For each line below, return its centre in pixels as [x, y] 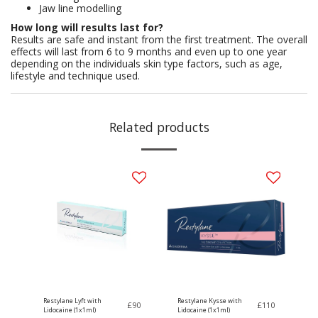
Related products [159, 127]
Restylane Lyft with [72, 301]
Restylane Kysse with [210, 301]
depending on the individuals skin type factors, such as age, [147, 64]
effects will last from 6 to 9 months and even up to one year [149, 51]
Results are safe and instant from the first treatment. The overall [159, 39]
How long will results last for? [87, 27]
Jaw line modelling [80, 8]
